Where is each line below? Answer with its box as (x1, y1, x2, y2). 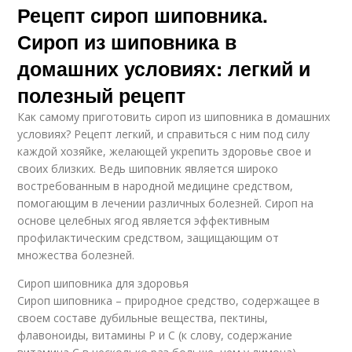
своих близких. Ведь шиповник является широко (17, 161, 279, 176)
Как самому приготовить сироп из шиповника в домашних (17, 109, 331, 124)
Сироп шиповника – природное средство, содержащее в (17, 293, 321, 308)
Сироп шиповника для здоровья (17, 276, 189, 291)
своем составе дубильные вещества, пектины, (17, 310, 269, 325)
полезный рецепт (17, 81, 186, 109)
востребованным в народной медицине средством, (17, 178, 294, 193)
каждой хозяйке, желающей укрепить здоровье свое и (17, 144, 312, 159)
